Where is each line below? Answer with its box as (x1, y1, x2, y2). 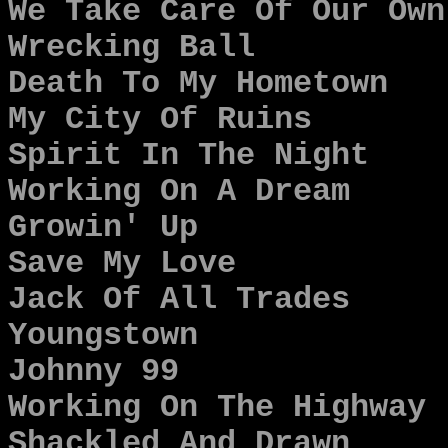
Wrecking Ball (8, 30, 255, 66)
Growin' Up (8, 210, 198, 246)
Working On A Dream (8, 174, 350, 210)
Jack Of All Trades (8, 282, 350, 318)
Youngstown (8, 318, 198, 354)
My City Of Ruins (8, 102, 312, 138)
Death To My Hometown (8, 66, 388, 102)
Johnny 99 (8, 354, 179, 390)
